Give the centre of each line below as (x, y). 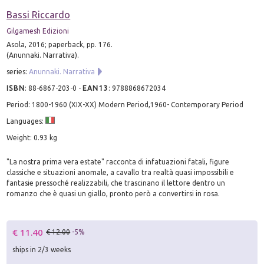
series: (18, 71)
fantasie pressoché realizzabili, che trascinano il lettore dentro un (116, 183)
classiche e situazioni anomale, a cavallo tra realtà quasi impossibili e (121, 172)
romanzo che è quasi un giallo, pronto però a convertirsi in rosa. (113, 193)
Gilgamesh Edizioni (38, 31)
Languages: (26, 121)
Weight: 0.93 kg (32, 137)
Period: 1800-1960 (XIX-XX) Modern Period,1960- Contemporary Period (125, 104)
